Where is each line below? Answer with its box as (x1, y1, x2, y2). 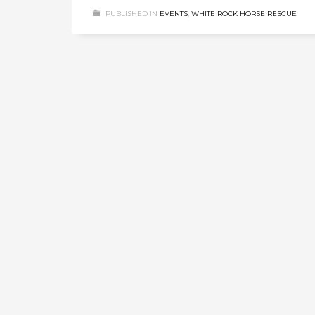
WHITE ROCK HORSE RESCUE (191, 8, 297, 18)
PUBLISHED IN (105, 8, 157, 18)
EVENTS (160, 8, 188, 18)
